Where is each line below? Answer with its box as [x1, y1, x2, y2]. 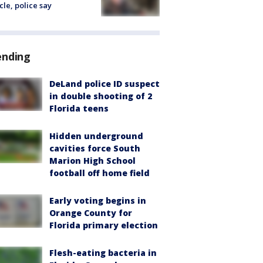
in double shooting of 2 [49, 90, 152, 102]
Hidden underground [49, 130, 143, 142]
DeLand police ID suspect [49, 78, 160, 90]
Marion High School [49, 155, 136, 167]
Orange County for [49, 207, 132, 219]
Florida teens [49, 103, 109, 114]
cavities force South [49, 143, 140, 154]
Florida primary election [49, 220, 158, 231]
